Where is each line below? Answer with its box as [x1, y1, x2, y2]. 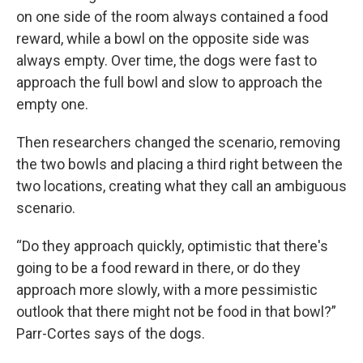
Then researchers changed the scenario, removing [16, 134, 340, 151]
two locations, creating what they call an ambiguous [16, 177, 347, 194]
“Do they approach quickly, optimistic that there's [16, 237, 328, 254]
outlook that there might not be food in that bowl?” [16, 303, 336, 320]
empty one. [16, 96, 88, 113]
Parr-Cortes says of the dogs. [16, 325, 205, 342]
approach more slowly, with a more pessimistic [16, 281, 318, 298]
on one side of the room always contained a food [16, 8, 328, 25]
